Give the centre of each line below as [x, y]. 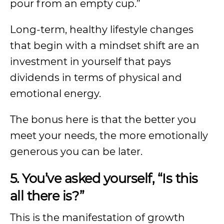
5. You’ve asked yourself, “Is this [104, 178]
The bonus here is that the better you [103, 119]
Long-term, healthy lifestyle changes [102, 29]
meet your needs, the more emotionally [109, 135]
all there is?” [47, 196]
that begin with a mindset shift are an [105, 45]
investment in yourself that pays [90, 61]
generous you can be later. [76, 151]
